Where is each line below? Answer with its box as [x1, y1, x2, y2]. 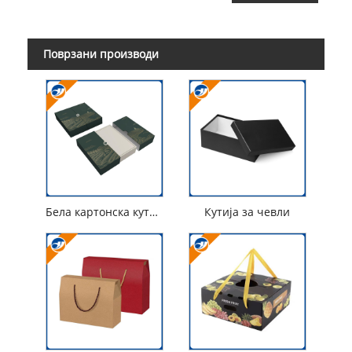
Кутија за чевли [204, 203, 291, 219]
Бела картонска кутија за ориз [149, 203, 159, 219]
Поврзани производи [43, 46, 159, 62]
